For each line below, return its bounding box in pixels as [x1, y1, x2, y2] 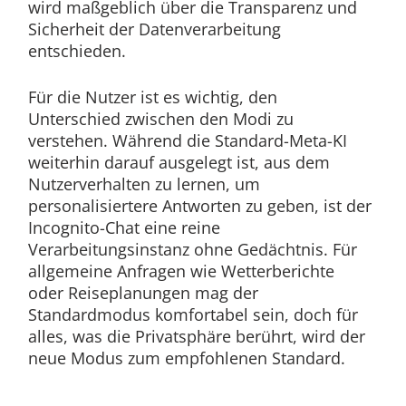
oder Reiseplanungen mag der [27, 281, 258, 304]
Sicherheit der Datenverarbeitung [27, 17, 281, 40]
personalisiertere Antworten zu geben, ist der [27, 194, 372, 217]
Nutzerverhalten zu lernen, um [27, 172, 260, 195]
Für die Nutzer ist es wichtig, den [27, 85, 277, 108]
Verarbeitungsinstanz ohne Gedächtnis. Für [27, 237, 357, 260]
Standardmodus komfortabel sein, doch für [27, 303, 358, 325]
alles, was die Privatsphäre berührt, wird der [27, 324, 365, 347]
